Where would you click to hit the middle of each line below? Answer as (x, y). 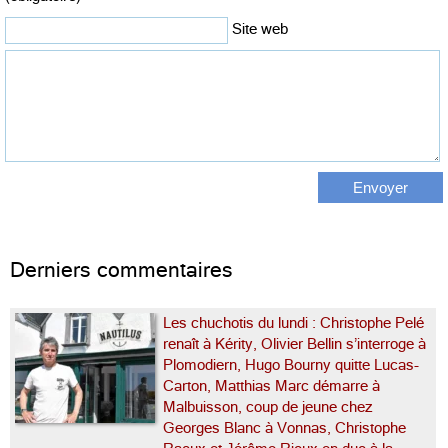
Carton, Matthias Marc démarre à (271, 385)
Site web (260, 28)
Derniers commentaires (121, 269)
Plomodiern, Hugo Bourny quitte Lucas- (291, 364)
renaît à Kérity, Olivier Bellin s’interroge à (294, 343)
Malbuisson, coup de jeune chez (268, 406)
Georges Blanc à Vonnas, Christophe (284, 427)
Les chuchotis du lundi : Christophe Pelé (293, 322)
